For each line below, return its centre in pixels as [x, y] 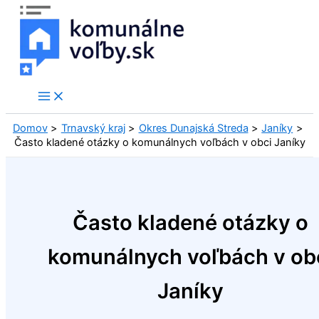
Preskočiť [27, 14]
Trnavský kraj [93, 128]
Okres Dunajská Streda [193, 128]
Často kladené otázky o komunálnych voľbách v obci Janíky [159, 142]
